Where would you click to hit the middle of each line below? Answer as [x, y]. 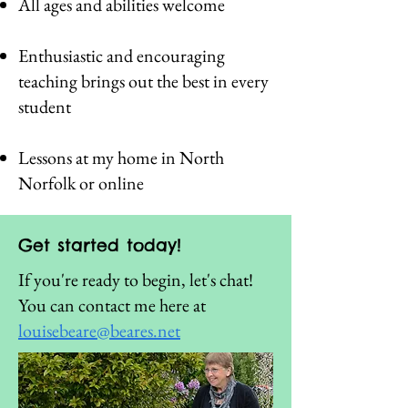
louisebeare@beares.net [99, 331]
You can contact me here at [112, 305]
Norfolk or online [81, 183]
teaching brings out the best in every [143, 81]
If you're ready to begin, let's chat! [136, 280]
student [45, 107]
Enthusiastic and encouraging [122, 56]
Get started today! [100, 245]
